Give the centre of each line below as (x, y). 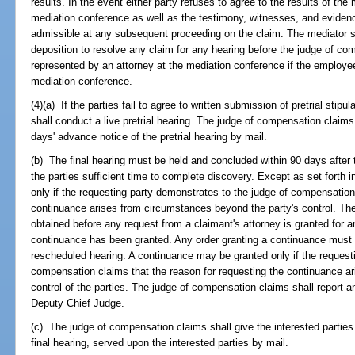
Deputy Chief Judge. (78, 303)
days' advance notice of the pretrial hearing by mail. (149, 136)
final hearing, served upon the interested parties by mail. (160, 343)
